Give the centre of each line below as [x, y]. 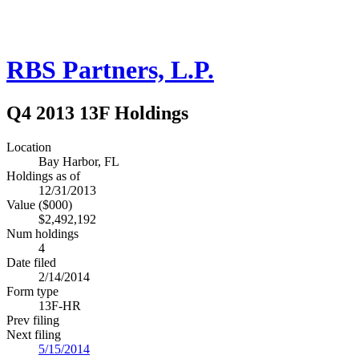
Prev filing [33, 320]
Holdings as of [43, 175]
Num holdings [42, 233]
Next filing [34, 334]
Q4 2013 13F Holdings [97, 113]
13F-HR [60, 305]
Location [29, 147]
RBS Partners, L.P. [110, 70]
